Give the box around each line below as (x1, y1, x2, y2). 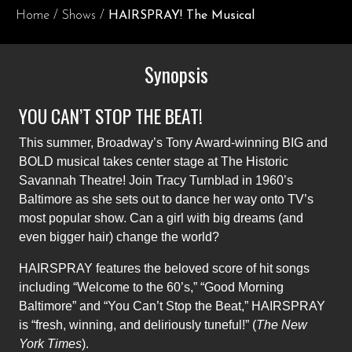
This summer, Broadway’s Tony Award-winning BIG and (19, 136, 328, 149)
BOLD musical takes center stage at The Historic (19, 155, 288, 168)
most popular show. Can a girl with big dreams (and (19, 211, 303, 225)
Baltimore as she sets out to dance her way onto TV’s (19, 192, 313, 206)
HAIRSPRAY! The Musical (108, 9, 255, 22)
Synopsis (144, 60, 208, 89)
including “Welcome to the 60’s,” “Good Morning (19, 280, 284, 294)
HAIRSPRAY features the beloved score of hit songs (19, 262, 310, 275)
